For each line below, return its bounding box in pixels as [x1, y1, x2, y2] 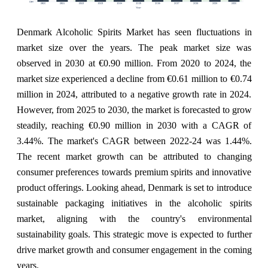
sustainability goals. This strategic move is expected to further [16, 229, 252, 240]
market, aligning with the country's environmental [16, 214, 252, 224]
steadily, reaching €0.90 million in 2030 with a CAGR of [16, 120, 252, 131]
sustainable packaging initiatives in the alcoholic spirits [16, 198, 252, 209]
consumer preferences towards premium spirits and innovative [16, 167, 252, 178]
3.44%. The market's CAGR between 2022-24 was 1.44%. [16, 136, 252, 147]
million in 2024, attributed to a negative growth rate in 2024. [16, 89, 252, 100]
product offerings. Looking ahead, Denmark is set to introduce [16, 182, 252, 193]
